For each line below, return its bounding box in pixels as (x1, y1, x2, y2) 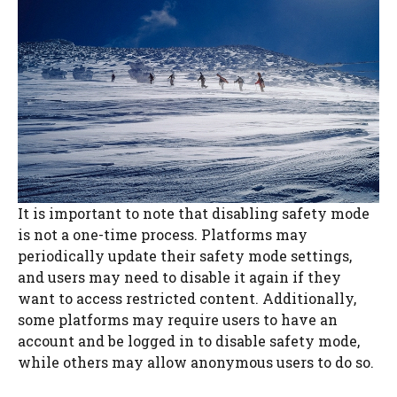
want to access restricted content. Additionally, (18, 288, 356, 307)
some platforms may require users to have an (18, 309, 338, 329)
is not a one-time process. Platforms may (18, 224, 307, 244)
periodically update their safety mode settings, (18, 245, 352, 265)
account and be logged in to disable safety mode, (18, 331, 360, 350)
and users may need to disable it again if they (18, 267, 341, 286)
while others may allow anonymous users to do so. (18, 352, 374, 371)
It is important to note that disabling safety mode (18, 203, 370, 222)
